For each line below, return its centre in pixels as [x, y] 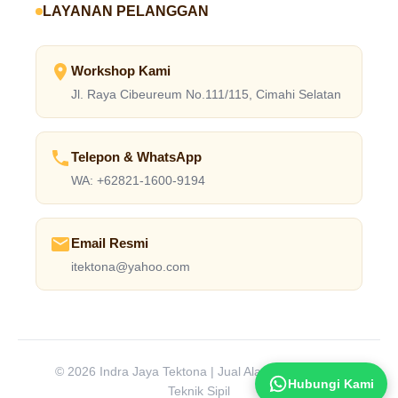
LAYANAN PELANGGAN [126, 11]
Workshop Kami [121, 71]
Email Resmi [110, 243]
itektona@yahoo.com [131, 267]
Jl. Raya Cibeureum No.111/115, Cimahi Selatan [206, 95]
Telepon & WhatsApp [136, 157]
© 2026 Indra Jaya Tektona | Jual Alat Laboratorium [199, 372]
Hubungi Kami [331, 384]
